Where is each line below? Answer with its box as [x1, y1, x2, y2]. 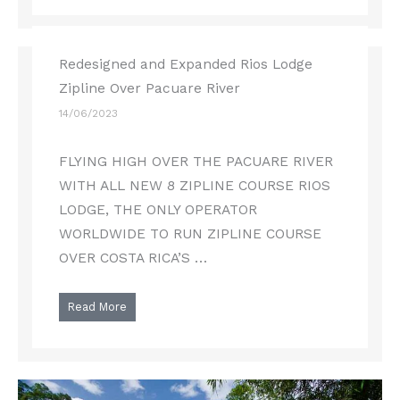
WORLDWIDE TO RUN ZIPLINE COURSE [59, 226, 322, 243]
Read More [68, 300, 128, 314]
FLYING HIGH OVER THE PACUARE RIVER [59, 154, 334, 171]
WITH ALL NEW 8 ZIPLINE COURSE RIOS [59, 178, 331, 195]
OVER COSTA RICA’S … [59, 250, 208, 267]
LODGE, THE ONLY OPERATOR [59, 202, 258, 219]
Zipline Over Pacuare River [59, 80, 241, 97]
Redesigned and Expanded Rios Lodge [59, 56, 313, 73]
